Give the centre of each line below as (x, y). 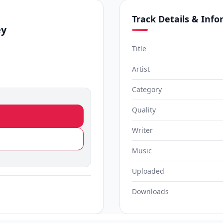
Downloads (150, 191)
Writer (142, 130)
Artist (141, 69)
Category (147, 89)
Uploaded (148, 171)
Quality (144, 110)
